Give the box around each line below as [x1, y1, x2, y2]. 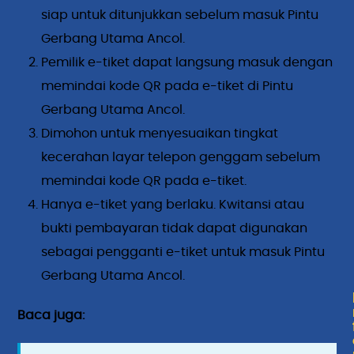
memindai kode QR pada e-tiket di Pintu [41, 80, 294, 93]
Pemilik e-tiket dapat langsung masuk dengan [41, 56, 333, 70]
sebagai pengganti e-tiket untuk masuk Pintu [41, 246, 326, 259]
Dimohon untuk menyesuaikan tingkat [41, 127, 279, 141]
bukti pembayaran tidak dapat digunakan [41, 222, 308, 235]
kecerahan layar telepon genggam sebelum [41, 151, 321, 164]
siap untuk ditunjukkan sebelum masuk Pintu [41, 9, 319, 22]
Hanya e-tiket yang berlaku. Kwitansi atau [41, 198, 305, 212]
